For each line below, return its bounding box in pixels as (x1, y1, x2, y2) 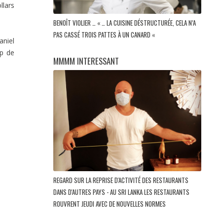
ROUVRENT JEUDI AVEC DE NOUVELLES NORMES (53, 198, 167, 209)
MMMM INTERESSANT (53, 55, 119, 68)
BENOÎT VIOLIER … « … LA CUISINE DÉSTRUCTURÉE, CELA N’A (53, 18, 196, 28)
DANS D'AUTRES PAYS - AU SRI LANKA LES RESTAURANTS (53, 186, 189, 197)
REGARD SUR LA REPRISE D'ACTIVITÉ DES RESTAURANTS (53, 175, 188, 185)
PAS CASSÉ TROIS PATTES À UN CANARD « (53, 30, 156, 40)
